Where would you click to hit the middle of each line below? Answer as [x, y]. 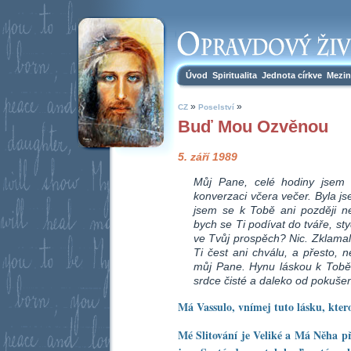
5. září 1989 [208, 156]
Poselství [216, 107]
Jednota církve [292, 75]
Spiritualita [235, 75]
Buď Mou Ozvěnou [253, 127]
